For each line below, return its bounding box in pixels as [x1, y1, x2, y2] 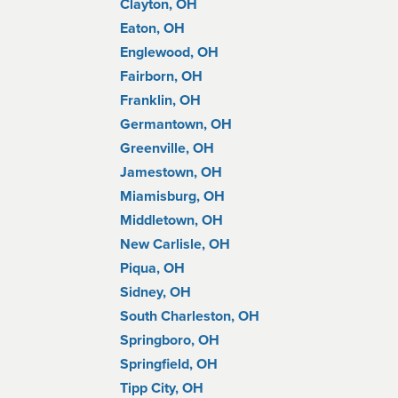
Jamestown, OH [120, 163, 222, 181]
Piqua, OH [120, 259, 185, 277]
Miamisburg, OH [120, 187, 225, 205]
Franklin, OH [120, 92, 201, 109]
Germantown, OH [120, 115, 232, 133]
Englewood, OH [120, 44, 219, 61]
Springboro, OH [120, 331, 219, 349]
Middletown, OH [120, 211, 223, 229]
